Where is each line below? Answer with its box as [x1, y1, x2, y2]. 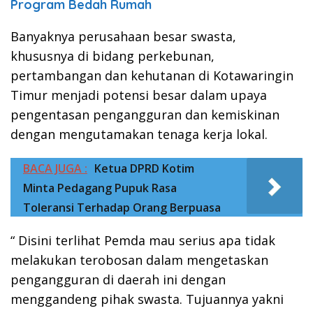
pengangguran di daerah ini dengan [10, 270, 226, 288]
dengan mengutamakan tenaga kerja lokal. [10, 125, 268, 143]
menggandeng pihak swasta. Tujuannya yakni [10, 290, 284, 307]
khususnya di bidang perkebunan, [10, 47, 214, 64]
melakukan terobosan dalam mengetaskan [10, 251, 268, 268]
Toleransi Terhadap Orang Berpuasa [23, 199, 221, 215]
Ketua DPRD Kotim [94, 160, 194, 176]
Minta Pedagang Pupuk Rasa [23, 180, 177, 196]
